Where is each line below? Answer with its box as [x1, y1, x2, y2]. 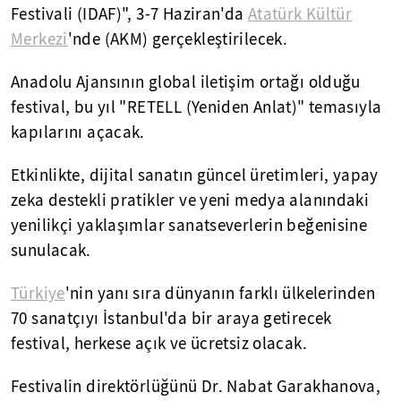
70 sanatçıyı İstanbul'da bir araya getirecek [11, 308, 332, 330]
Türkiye [11, 283, 65, 305]
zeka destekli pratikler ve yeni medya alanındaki [11, 190, 370, 212]
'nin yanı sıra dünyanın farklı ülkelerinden [64, 283, 376, 305]
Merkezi [11, 29, 68, 51]
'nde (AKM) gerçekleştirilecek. [67, 29, 288, 51]
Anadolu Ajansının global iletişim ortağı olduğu [11, 72, 361, 94]
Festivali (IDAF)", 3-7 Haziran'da [11, 4, 248, 26]
